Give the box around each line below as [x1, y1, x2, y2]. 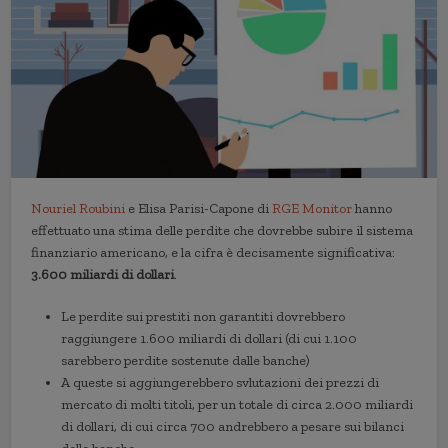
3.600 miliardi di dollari [31, 266, 175, 284]
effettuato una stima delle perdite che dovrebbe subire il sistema [31, 222, 414, 240]
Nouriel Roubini [31, 200, 126, 218]
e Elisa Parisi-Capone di [125, 200, 273, 218]
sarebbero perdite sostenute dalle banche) [61, 352, 310, 370]
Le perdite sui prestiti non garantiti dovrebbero [61, 308, 346, 326]
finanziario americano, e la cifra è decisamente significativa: [31, 244, 396, 262]
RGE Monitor [272, 200, 353, 218]
